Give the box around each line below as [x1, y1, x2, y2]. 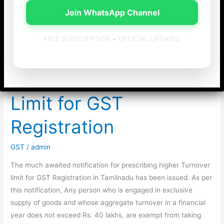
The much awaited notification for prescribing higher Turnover [10, 160, 210, 169]
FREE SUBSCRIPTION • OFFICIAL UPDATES [44, 35, 180, 42]
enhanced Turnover [10, 68, 176, 91]
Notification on [10, 45, 137, 67]
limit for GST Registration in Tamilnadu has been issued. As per [10, 173, 212, 181]
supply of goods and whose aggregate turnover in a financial [10, 198, 206, 206]
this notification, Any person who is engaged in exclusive [10, 185, 193, 194]
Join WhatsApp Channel [64, 7, 159, 17]
